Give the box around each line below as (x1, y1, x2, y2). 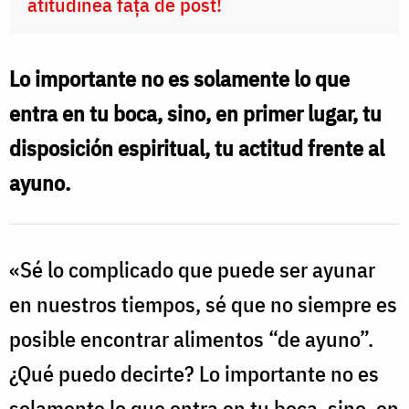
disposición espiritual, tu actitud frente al (9, 133, 384, 163)
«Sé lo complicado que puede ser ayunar (9, 255, 375, 285)
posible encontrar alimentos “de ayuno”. (9, 324, 373, 354)
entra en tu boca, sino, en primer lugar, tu (9, 99, 382, 129)
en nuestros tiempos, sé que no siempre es (9, 289, 397, 320)
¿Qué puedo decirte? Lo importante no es (9, 359, 379, 389)
